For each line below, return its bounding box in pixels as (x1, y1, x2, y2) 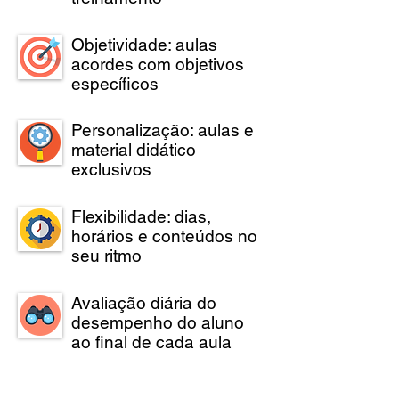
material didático (71, 140, 196, 160)
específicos (71, 73, 159, 94)
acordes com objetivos (71, 53, 244, 74)
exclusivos (71, 159, 151, 180)
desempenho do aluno (71, 313, 244, 333)
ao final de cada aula (71, 332, 232, 353)
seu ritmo (71, 246, 142, 266)
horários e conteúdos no (71, 226, 257, 247)
